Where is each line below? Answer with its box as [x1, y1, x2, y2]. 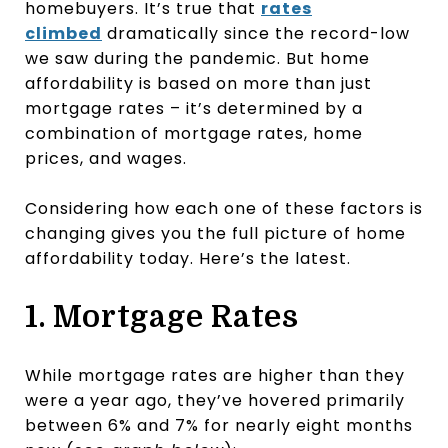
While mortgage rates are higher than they [25, 363, 405, 387]
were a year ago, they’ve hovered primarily [25, 388, 405, 412]
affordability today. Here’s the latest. [25, 246, 351, 270]
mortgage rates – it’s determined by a [25, 96, 363, 120]
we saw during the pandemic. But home [25, 46, 370, 70]
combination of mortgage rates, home [25, 121, 363, 145]
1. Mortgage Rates [25, 299, 299, 334]
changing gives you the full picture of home [25, 221, 406, 245]
